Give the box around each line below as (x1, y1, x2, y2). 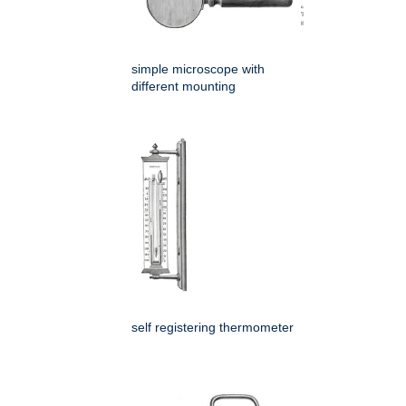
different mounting (131, 79, 236, 94)
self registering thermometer (131, 320, 294, 335)
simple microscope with (131, 62, 265, 77)
